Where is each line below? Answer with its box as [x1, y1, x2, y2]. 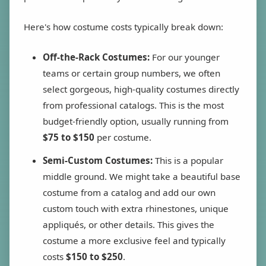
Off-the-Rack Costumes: [43, 51, 150, 64]
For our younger [150, 51, 220, 64]
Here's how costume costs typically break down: [24, 21, 223, 33]
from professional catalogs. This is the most [43, 99, 224, 112]
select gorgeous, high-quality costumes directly [43, 83, 239, 96]
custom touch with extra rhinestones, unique [43, 202, 229, 215]
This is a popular [153, 154, 223, 167]
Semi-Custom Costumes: [43, 154, 153, 167]
